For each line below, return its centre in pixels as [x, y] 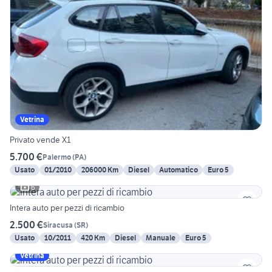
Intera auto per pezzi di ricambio [67, 208]
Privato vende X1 [66, 140]
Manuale [161, 238]
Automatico [178, 170]
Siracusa [58, 225]
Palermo [57, 157]
